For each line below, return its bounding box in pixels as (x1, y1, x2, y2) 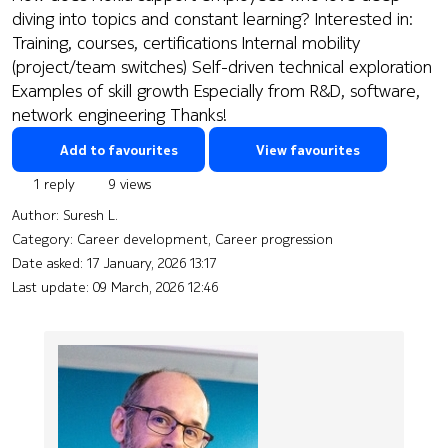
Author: (12, 204, 63, 225)
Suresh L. (63, 204, 118, 225)
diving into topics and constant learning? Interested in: (12, 5, 413, 31)
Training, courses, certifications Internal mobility (12, 29, 360, 55)
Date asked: (12, 252, 87, 273)
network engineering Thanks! (12, 101, 227, 127)
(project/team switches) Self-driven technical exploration (12, 53, 432, 79)
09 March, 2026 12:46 (93, 276, 218, 297)
